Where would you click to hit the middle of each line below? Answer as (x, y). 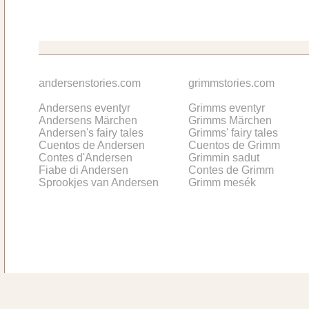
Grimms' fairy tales (233, 132)
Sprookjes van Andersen (99, 182)
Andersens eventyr (84, 108)
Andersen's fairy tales (91, 132)
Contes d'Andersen (86, 157)
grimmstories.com (231, 83)
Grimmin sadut (224, 157)
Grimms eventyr (227, 108)
